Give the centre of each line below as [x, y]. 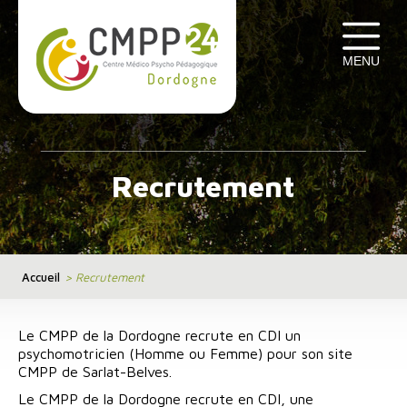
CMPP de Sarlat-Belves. [95, 372]
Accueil [41, 277]
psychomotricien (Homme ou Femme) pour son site [185, 353]
